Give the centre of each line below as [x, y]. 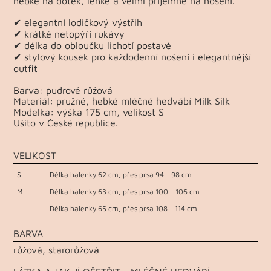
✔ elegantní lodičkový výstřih [78, 22]
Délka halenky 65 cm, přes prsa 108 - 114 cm [124, 208]
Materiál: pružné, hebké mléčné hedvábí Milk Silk [122, 101]
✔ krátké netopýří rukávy [69, 34]
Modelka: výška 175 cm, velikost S [89, 112]
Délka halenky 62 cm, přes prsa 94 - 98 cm [121, 174]
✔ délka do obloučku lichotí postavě [93, 45]
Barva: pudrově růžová [63, 90]
